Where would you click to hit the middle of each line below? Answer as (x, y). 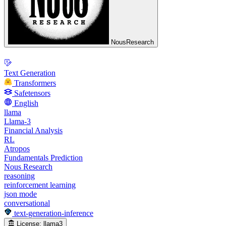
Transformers (35, 83)
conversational (27, 203)
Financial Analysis (33, 130)
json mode (20, 194)
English (26, 103)
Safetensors (32, 93)
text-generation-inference (54, 213)
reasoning (19, 176)
